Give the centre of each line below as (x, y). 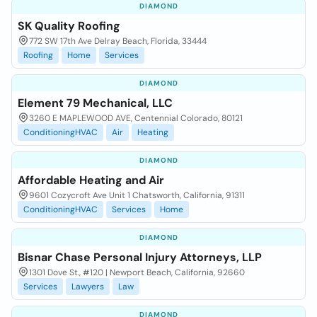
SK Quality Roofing (69, 26)
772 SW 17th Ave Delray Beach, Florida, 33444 (118, 41)
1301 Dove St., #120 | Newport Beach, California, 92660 (137, 272)
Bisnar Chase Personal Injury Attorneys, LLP (140, 257)
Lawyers (88, 287)
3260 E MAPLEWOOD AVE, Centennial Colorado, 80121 (136, 118)
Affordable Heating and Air (91, 180)
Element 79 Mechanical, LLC (95, 103)
